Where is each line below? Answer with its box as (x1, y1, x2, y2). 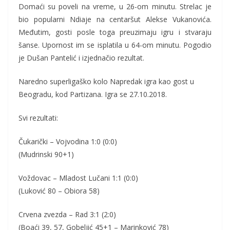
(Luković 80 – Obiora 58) (18, 186, 100, 196)
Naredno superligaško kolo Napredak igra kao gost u (18, 76, 194, 87)
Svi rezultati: (18, 113, 58, 123)
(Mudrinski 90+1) (18, 149, 74, 160)
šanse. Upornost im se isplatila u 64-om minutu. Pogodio (18, 40, 212, 50)
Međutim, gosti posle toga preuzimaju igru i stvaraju (18, 27, 212, 37)
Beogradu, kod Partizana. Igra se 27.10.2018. (18, 89, 167, 100)
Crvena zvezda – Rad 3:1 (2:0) (18, 209, 116, 220)
